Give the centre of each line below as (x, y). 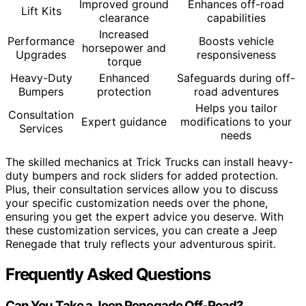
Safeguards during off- (236, 78)
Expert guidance (124, 122)
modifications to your (236, 122)
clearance (124, 18)
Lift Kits (41, 11)
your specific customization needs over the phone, (137, 203)
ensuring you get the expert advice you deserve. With (144, 217)
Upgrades (41, 55)
